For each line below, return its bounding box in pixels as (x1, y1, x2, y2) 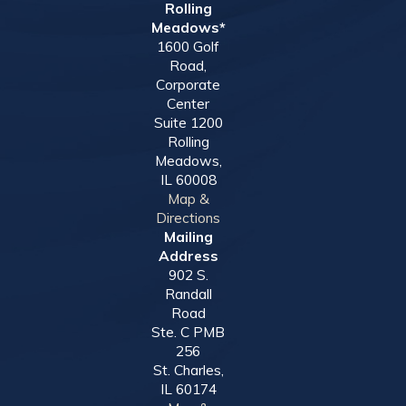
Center (167, 94, 210, 113)
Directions (156, 208, 221, 227)
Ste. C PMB (151, 323, 226, 342)
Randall (164, 285, 212, 304)
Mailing (163, 227, 213, 246)
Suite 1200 (153, 113, 223, 132)
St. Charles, (152, 361, 224, 380)
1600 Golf (157, 37, 220, 56)
